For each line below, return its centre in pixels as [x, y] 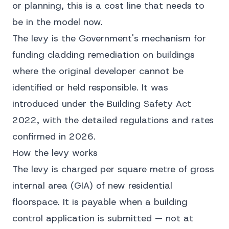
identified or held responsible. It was [90, 87]
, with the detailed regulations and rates [125, 120]
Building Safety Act [149, 104]
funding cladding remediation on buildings [104, 55]
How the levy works [55, 153]
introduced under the [60, 104]
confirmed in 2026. [54, 136]
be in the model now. [58, 22]
